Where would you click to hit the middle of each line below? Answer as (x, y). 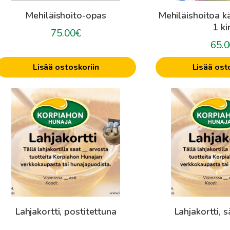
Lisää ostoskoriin (66, 67)
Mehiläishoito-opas (66, 15)
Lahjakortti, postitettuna (66, 212)
